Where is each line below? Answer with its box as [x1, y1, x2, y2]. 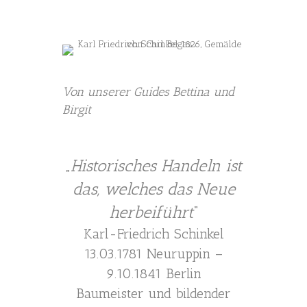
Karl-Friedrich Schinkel [83, 225, 224, 242]
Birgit [62, 102, 91, 117]
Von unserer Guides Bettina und [62, 84, 234, 99]
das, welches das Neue [72, 179, 235, 199]
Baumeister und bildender [76, 285, 231, 302]
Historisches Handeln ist [71, 156, 242, 175]
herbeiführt [108, 202, 193, 222]
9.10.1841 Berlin [106, 265, 201, 282]
